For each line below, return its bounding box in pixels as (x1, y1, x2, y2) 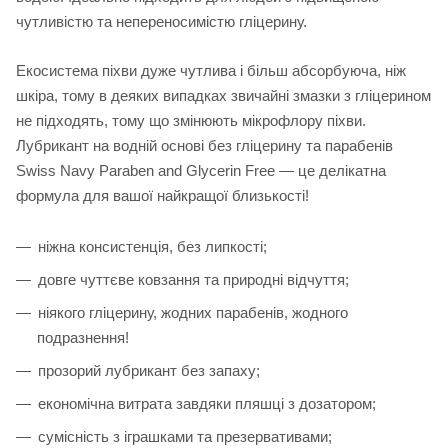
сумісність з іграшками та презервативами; (38, 428, 332, 446)
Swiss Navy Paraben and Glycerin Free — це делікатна (16, 162, 386, 180)
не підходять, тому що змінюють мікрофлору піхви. (16, 112, 366, 130)
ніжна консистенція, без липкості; (38, 238, 267, 256)
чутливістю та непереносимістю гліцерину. (16, 12, 307, 30)
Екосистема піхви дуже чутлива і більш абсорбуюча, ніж (16, 62, 406, 80)
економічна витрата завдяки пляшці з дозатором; (38, 395, 376, 413)
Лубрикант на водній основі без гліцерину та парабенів (16, 137, 393, 155)
